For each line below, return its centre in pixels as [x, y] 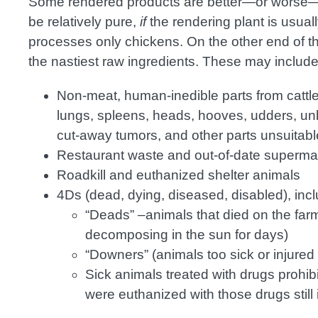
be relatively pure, [82, 22]
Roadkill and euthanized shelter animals [179, 175]
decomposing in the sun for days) [187, 235]
